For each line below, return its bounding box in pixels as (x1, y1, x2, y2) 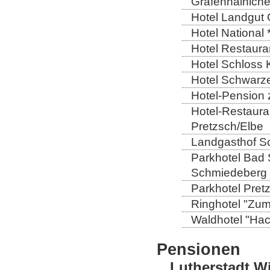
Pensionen (157, 239, 240, 259)
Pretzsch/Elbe (191, 119, 263, 133)
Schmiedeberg (191, 166, 267, 179)
